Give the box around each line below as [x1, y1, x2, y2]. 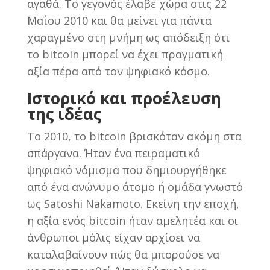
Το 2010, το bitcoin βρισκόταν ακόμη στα [27, 128, 242, 143]
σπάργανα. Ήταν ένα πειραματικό [27, 145, 200, 160]
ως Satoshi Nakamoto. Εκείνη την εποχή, [27, 196, 239, 211]
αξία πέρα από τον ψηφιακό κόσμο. [27, 63, 210, 78]
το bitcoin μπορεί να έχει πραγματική [27, 46, 223, 61]
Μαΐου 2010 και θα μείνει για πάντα [27, 13, 212, 28]
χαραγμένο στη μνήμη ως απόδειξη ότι [27, 30, 230, 45]
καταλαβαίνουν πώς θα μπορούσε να [27, 246, 219, 262]
